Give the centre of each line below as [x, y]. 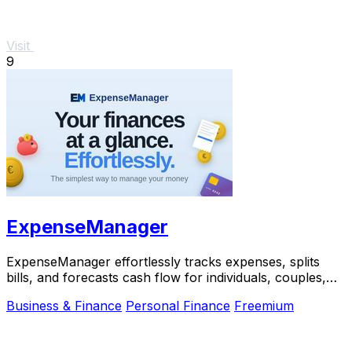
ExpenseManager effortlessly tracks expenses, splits [163, 262]
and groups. [42, 293]
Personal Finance [178, 306]
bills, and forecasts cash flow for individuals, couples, [166, 278]
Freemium [264, 306]
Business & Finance [64, 306]
